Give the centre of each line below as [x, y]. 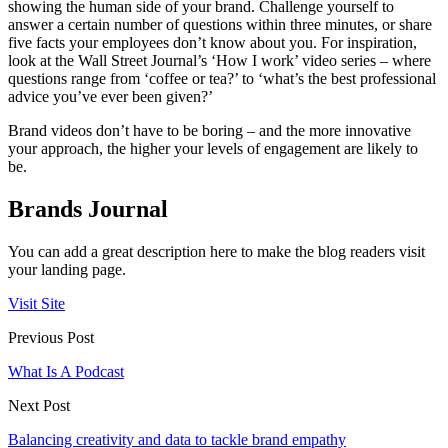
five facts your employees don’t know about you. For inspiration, [212, 43]
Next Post [39, 406]
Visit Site [36, 304]
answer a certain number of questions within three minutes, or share [220, 25]
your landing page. [67, 270]
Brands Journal [88, 209]
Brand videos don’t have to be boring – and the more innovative [209, 131]
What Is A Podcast [66, 372]
